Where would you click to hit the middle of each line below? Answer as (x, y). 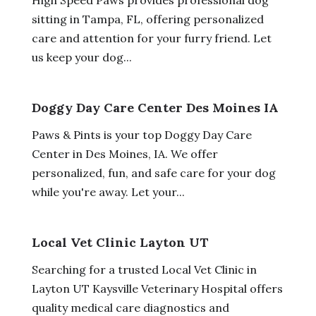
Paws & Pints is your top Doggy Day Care (141, 134)
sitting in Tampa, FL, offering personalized (147, 19)
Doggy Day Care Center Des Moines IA (155, 107)
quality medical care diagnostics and (130, 307)
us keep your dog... (81, 57)
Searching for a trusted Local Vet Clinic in (144, 269)
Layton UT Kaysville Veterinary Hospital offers (157, 288)
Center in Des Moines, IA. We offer (124, 153)
